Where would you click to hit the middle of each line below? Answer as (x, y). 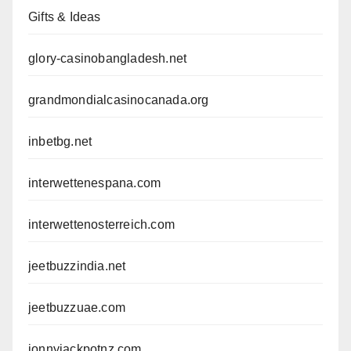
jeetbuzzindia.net (77, 266)
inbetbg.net (60, 141)
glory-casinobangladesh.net (108, 58)
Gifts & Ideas (65, 16)
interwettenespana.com (95, 183)
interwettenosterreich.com (101, 224)
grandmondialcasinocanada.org (119, 100)
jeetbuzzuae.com (77, 307)
